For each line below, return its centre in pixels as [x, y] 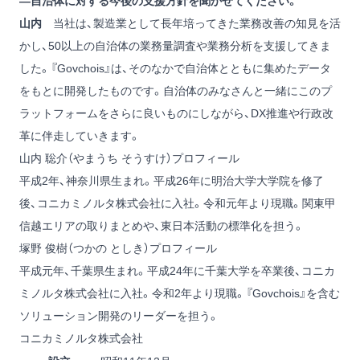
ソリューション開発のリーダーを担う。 [119, 316]
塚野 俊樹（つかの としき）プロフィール [118, 249]
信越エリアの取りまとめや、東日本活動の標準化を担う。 [162, 226]
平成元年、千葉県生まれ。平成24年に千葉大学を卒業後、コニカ [177, 271]
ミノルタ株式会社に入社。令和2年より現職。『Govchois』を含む [180, 294]
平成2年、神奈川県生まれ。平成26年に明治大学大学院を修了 [172, 181]
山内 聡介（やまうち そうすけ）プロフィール [129, 159]
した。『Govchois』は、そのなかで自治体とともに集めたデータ [175, 69]
